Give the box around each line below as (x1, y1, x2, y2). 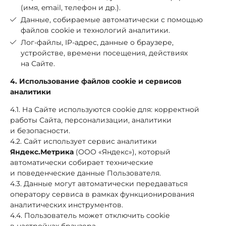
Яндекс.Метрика (10, 147, 74, 156)
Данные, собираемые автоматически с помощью (21, 15, 203, 24)
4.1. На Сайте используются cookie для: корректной (10, 104, 199, 114)
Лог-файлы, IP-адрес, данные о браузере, (21, 37, 174, 47)
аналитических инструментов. (10, 200, 123, 209)
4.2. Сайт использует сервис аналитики (10, 136, 157, 146)
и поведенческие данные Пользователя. (10, 168, 161, 178)
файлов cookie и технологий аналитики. (21, 25, 170, 35)
